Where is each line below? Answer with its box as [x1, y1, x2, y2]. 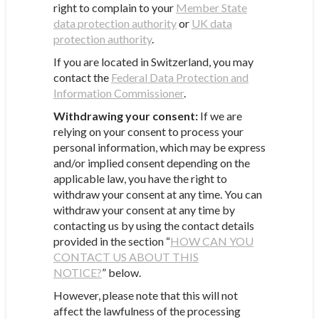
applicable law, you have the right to [53, 172, 227, 185]
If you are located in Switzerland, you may [53, 55, 253, 68]
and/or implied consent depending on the [53, 156, 250, 169]
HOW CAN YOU [169, 234, 253, 248]
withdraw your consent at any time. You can [53, 187, 262, 201]
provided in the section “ [53, 234, 170, 248]
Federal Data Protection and [110, 70, 249, 84]
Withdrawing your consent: [53, 109, 198, 122]
